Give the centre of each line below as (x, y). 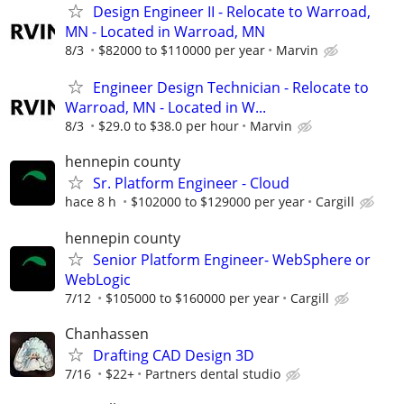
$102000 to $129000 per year (218, 202)
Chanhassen (107, 333)
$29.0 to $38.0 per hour (169, 126)
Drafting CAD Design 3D (174, 355)
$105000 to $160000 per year (193, 298)
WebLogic (98, 279)
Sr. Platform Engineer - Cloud (191, 184)
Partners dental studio (213, 373)
